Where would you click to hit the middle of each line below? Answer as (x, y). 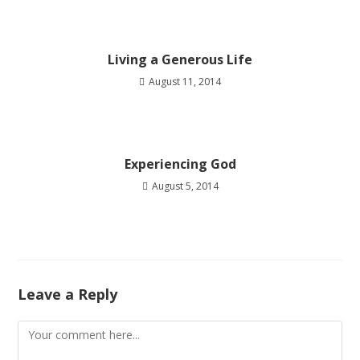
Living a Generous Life (180, 60)
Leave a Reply (68, 295)
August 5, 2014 (185, 186)
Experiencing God (180, 164)
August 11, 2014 (185, 82)
